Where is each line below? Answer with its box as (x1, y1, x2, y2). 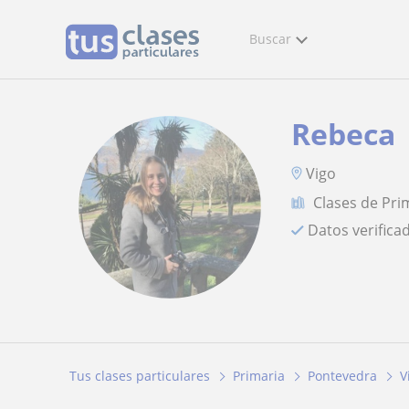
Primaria (233, 367, 285, 385)
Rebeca (291, 114, 396, 153)
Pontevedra (308, 367, 377, 385)
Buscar (249, 30, 291, 47)
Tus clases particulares (69, 367, 210, 385)
